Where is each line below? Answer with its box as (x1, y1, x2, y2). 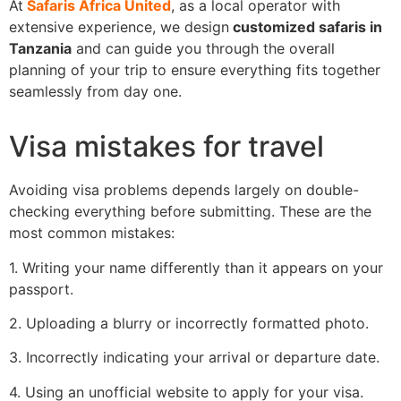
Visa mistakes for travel (9, 129, 324, 165)
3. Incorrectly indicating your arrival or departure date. (9, 348, 380, 367)
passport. (9, 279, 73, 298)
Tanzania (9, 38, 72, 57)
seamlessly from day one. (9, 81, 182, 100)
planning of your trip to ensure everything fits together (9, 60, 380, 79)
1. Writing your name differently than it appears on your (9, 258, 383, 277)
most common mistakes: (9, 224, 175, 243)
